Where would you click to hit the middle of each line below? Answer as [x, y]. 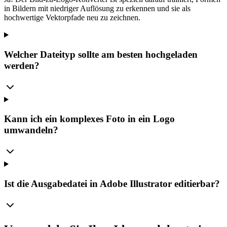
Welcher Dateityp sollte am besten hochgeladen [101, 54]
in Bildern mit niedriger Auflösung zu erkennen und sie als [97, 9]
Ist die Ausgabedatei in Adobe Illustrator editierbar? [112, 183]
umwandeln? [31, 130]
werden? [22, 65]
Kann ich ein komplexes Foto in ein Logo [89, 119]
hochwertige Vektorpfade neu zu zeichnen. [72, 18]
